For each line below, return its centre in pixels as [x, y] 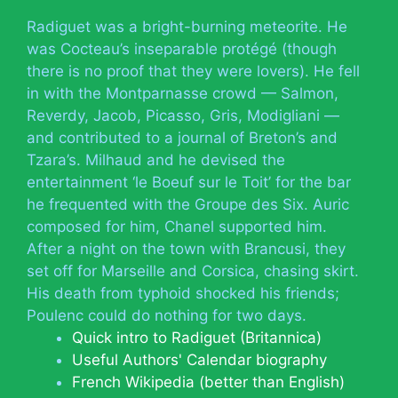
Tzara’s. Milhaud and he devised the [156, 159]
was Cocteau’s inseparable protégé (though [182, 48]
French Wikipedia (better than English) [208, 382]
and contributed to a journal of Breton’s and [182, 137]
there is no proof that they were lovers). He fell [193, 71]
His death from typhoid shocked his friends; [183, 293]
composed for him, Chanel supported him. [177, 226]
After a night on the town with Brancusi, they [186, 248]
